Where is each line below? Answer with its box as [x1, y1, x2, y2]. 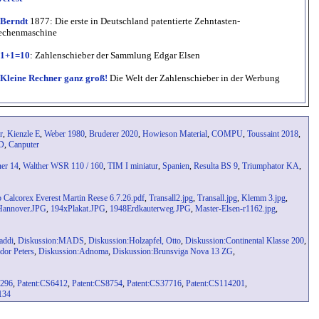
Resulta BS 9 [194, 161, 238, 172]
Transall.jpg [197, 193, 237, 204]
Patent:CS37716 [127, 278, 182, 289]
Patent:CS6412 [17, 278, 68, 289]
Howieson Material [142, 129, 207, 140]
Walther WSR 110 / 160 [23, 161, 103, 172]
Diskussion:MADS [18, 236, 84, 246]
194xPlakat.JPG [51, 204, 105, 214]
